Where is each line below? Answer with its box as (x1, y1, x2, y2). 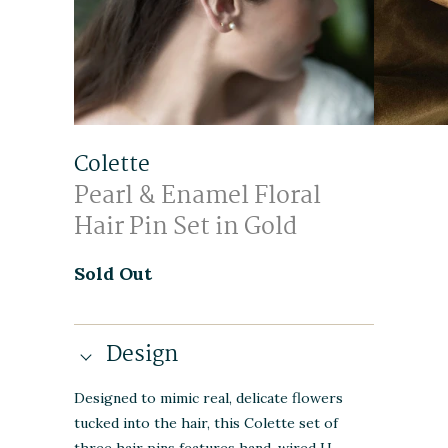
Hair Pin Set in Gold (74, 208, 297, 248)
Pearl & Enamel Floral (74, 177, 321, 217)
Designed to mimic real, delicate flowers (74, 388, 343, 407)
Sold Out (74, 262, 152, 286)
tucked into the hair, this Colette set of (74, 413, 338, 432)
